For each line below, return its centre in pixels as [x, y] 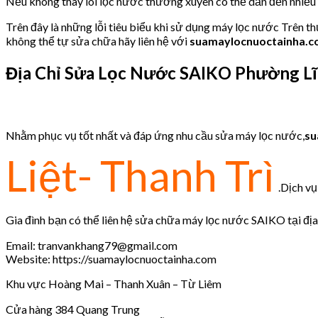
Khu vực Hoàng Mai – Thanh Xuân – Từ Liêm [114, 283]
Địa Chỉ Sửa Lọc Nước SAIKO [120, 72]
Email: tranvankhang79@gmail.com [92, 245]
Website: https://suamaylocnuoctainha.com [111, 258]
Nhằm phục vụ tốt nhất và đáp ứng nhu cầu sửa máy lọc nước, [155, 135]
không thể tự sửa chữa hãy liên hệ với [98, 40]
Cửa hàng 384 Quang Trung [73, 309]
